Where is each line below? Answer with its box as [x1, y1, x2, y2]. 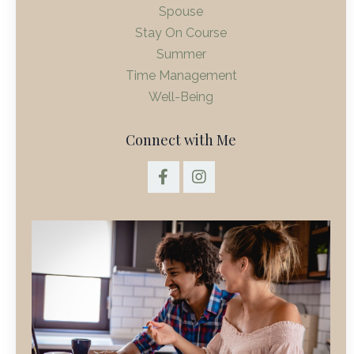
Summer [156, 47, 206, 62]
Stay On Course [135, 25, 227, 41]
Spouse [159, 4, 203, 20]
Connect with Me [126, 130, 236, 150]
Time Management [125, 68, 237, 84]
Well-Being [149, 89, 213, 105]
